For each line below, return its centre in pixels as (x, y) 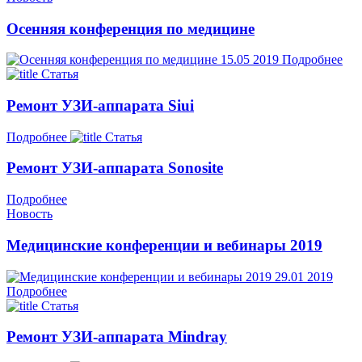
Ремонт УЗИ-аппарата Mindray (117, 337)
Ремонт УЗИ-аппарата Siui (100, 106)
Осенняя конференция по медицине (130, 28)
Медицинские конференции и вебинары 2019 (164, 245)
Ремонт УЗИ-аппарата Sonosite (115, 168)
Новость (29, 214)
